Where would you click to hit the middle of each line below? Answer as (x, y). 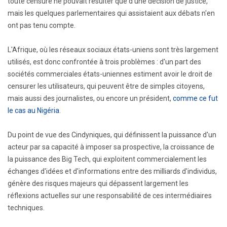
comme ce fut (195, 98)
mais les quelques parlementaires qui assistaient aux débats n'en (111, 13)
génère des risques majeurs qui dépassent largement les (98, 183)
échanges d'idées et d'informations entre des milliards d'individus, (112, 171)
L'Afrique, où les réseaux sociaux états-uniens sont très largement (113, 50)
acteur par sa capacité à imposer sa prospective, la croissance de (111, 147)
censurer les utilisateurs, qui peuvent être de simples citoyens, (106, 86)
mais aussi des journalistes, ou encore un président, (90, 98)
